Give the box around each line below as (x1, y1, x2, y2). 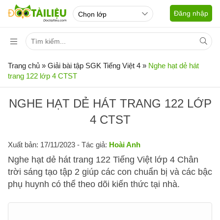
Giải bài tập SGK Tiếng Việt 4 (48, 61, 140, 70)
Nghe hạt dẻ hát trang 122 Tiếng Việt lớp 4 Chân (8, 155, 198, 165)
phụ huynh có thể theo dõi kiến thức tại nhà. (8, 179, 180, 189)
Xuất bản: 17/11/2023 (8, 140, 75, 149)
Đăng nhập (174, 9, 208, 17)
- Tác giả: (75, 140, 109, 149)
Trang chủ (8, 61, 40, 70)
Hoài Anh (109, 140, 140, 149)
